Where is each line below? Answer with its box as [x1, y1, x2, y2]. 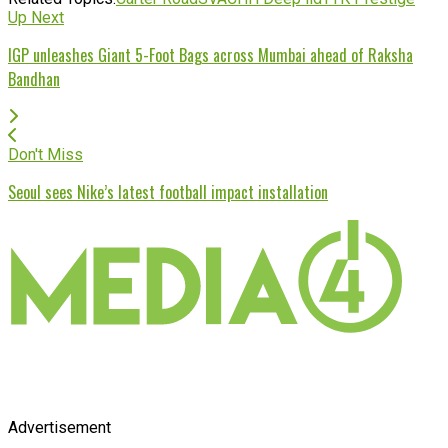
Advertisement [8, 417, 111, 437]
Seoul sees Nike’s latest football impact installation [8, 179, 328, 204]
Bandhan [8, 66, 60, 91]
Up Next [8, 7, 64, 27]
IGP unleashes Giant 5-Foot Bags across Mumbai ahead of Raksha [8, 42, 413, 67]
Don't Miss [8, 144, 83, 164]
